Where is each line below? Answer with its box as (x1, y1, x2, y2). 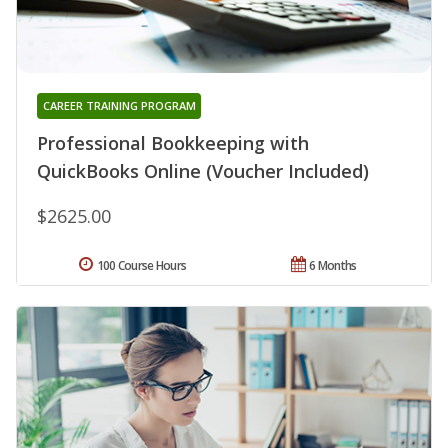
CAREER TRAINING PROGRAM (42, 98, 196, 114)
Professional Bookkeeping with (37, 131, 309, 156)
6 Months (309, 257, 357, 275)
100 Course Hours (96, 257, 187, 275)
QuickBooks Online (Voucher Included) (37, 159, 369, 184)
